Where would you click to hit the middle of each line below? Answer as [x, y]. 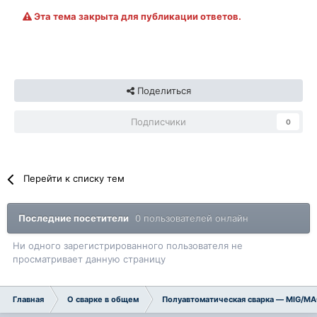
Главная [28, 300]
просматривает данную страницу [89, 259]
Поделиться [162, 91]
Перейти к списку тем [74, 179]
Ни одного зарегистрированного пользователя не [128, 246]
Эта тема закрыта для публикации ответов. [137, 17]
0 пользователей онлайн [192, 218]
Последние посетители [77, 218]
